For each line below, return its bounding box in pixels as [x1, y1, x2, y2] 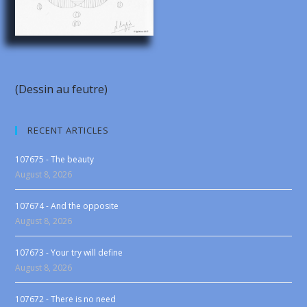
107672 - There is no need [15, 293, 116, 306]
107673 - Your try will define [15, 247, 123, 259]
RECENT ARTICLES [27, 124, 110, 137]
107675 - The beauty [15, 153, 95, 166]
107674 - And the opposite [15, 200, 119, 212]
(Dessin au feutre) [15, 82, 108, 97]
